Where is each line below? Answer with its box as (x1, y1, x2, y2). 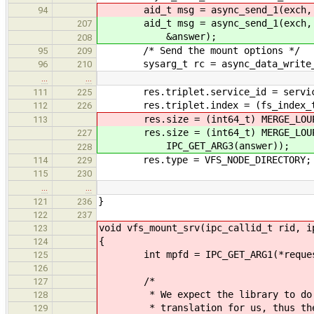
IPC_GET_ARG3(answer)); (99, 139, 289, 151)
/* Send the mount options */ (98, 44, 300, 56)
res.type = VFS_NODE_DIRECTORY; (98, 153, 311, 165)
